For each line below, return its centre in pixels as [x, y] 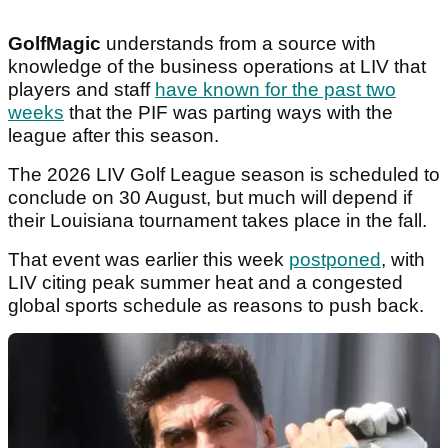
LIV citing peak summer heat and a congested [205, 283]
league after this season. [116, 136]
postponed [335, 260]
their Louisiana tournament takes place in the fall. [217, 221]
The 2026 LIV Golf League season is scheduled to [224, 175]
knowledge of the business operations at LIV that [217, 67]
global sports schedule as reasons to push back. [218, 306]
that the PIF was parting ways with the [228, 113]
